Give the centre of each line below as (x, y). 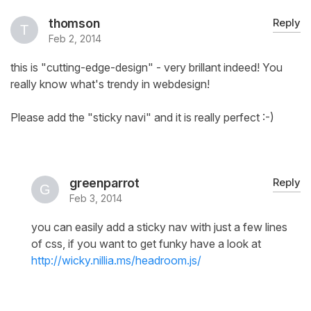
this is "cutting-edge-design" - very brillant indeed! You (146, 68)
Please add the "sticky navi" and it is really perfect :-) (142, 118)
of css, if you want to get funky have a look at (146, 244)
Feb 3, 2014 (96, 199)
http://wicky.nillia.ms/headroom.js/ (116, 261)
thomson (74, 24)
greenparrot (105, 183)
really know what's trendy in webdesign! (110, 84)
